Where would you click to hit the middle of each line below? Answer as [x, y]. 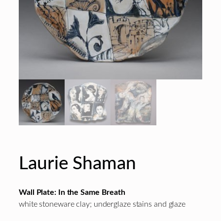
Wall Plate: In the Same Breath [72, 192]
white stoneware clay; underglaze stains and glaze [102, 204]
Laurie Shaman [77, 164]
